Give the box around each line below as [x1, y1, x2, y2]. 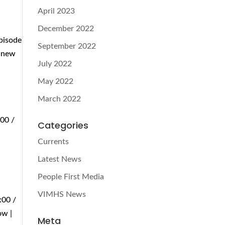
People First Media [37, 173, 104, 181]
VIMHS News [37, 190, 86, 198]
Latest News [37, 155, 81, 163]
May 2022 [37, 77, 73, 85]
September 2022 [37, 42, 96, 50]
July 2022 [37, 60, 72, 68]
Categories [37, 119, 88, 132]
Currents [37, 138, 69, 146]
